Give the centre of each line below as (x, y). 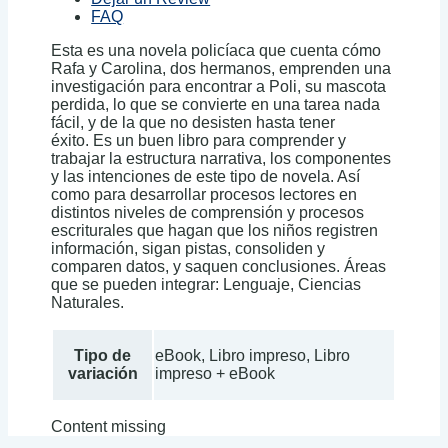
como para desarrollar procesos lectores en (204, 195)
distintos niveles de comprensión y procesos (208, 213)
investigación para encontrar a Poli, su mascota (219, 87)
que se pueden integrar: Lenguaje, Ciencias (206, 285)
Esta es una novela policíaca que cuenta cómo (216, 51)
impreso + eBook (215, 374)
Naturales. (88, 303)
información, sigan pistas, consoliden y (188, 249)
